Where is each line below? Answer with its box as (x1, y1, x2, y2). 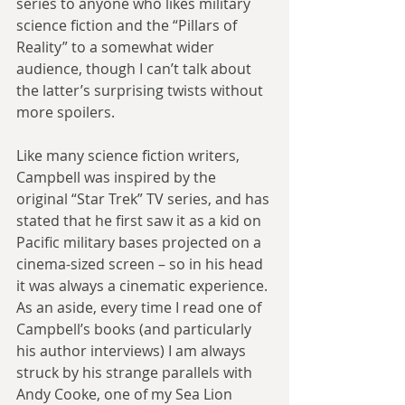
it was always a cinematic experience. (16, 275, 271, 296)
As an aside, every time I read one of (16, 297, 265, 317)
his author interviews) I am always (16, 340, 250, 361)
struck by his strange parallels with (16, 362, 256, 382)
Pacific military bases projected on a (16, 231, 265, 252)
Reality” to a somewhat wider (16, 36, 218, 57)
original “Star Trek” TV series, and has (16, 188, 273, 209)
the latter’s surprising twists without (16, 80, 267, 100)
